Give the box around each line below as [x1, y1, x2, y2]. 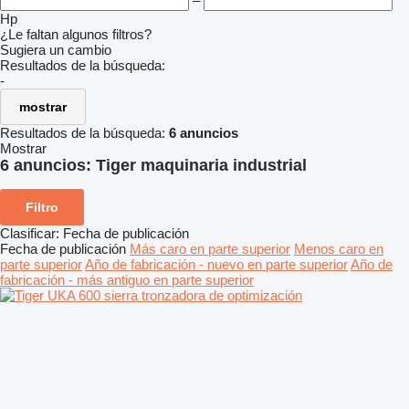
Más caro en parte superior [130, 240, 290, 257]
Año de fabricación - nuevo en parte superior [85, 256, 348, 272]
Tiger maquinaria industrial [96, 156, 307, 174]
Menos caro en [294, 240, 383, 257]
